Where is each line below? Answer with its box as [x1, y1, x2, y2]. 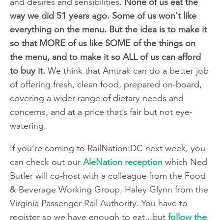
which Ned [163, 157, 207, 167]
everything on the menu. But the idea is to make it [10, 24, 207, 35]
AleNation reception [83, 157, 163, 167]
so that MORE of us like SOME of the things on [10, 38, 195, 49]
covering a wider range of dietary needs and [10, 93, 184, 104]
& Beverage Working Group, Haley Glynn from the [10, 184, 208, 195]
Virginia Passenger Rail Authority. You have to [10, 198, 188, 209]
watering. [10, 120, 46, 131]
